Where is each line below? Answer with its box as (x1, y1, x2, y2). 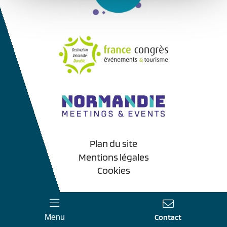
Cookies (97, 164, 130, 177)
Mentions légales (78, 150, 149, 163)
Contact (155, 212, 182, 222)
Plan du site (90, 137, 137, 150)
